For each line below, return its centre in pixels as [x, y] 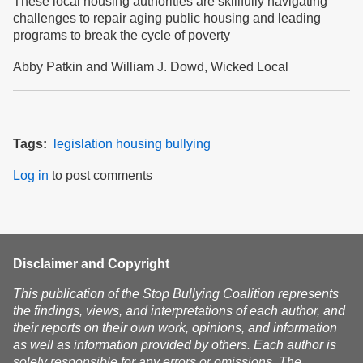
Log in [31, 175]
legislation [83, 144]
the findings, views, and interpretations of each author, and [179, 311]
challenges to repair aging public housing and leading [167, 18]
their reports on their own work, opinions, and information [175, 328]
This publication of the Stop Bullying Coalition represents [176, 294]
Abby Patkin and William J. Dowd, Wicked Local [151, 67]
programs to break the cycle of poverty [122, 35]
